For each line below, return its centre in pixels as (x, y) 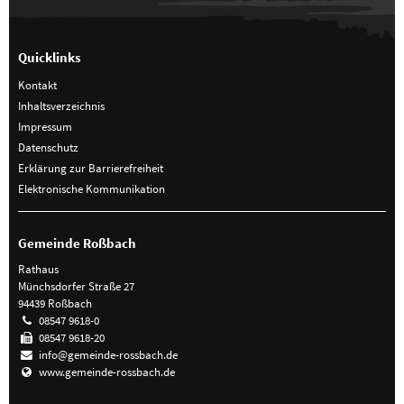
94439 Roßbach (55, 303)
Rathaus (38, 269)
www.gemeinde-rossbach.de (106, 372)
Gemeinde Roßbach (77, 243)
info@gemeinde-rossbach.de (108, 355)
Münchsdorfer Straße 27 (76, 286)
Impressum (45, 126)
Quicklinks (49, 57)
